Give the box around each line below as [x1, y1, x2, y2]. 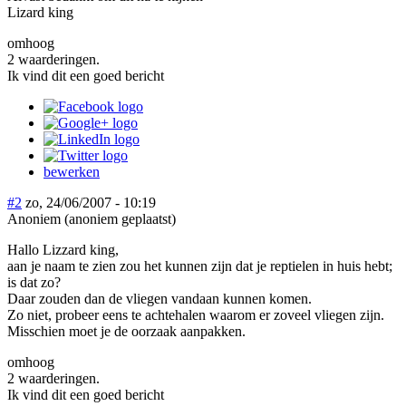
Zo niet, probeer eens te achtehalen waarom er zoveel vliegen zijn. [7, 306, 384, 323]
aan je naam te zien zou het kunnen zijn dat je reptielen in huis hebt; [7, 257, 392, 274]
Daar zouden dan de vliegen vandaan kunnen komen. [7, 290, 312, 306]
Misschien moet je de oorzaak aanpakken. [7, 323, 246, 339]
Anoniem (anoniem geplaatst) [7, 210, 176, 227]
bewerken [43, 163, 100, 179]
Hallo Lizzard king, [7, 241, 119, 257]
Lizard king [7, 4, 73, 20]
